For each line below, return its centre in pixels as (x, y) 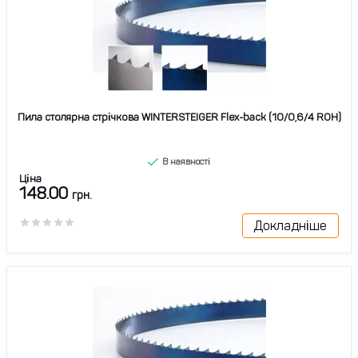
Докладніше (290, 225)
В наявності (185, 162)
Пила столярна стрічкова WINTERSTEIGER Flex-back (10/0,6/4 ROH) (179, 117)
